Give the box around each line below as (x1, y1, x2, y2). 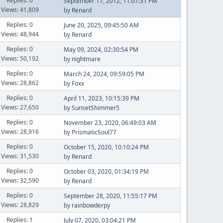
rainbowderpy (71, 201, 110, 210)
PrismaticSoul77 (71, 128, 116, 136)
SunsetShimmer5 (71, 104, 119, 112)
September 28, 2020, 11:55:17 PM (63, 192, 157, 200)
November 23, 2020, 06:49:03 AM (63, 118, 156, 127)
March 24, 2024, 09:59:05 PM (63, 70, 144, 78)
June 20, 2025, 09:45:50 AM (63, 21, 139, 29)
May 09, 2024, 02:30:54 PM (63, 45, 138, 54)
